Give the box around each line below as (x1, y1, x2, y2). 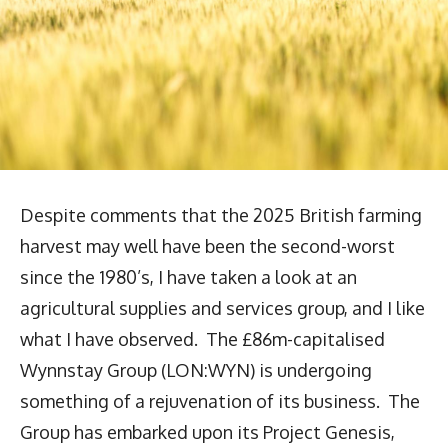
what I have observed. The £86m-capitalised (20, 327, 385, 350)
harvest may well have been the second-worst (20, 234, 395, 257)
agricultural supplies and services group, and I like (20, 296, 425, 319)
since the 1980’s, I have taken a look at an (20, 265, 357, 288)
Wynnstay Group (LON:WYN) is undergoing (20, 358, 372, 381)
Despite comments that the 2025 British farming (20, 203, 422, 226)
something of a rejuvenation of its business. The (20, 389, 420, 412)
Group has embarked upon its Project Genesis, (20, 420, 395, 443)
